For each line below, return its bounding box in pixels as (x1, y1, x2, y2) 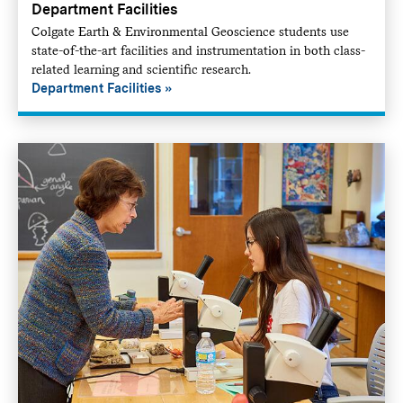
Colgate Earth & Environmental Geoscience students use (31, 23, 349, 39)
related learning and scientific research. (31, 61, 251, 76)
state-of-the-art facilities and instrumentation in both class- (31, 42, 365, 58)
